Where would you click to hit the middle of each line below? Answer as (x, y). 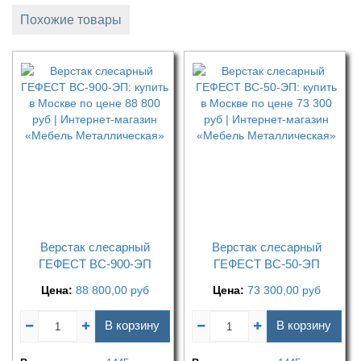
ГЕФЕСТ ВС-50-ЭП (266, 264)
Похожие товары (71, 20)
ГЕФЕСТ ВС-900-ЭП (95, 264)
